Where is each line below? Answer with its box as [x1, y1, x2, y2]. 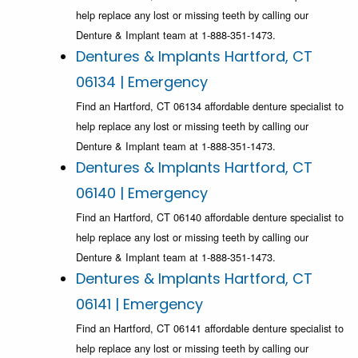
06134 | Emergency [76, 72, 208, 93]
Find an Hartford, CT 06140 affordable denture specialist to [76, 209, 344, 225]
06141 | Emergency [76, 294, 203, 315]
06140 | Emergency [76, 183, 208, 204]
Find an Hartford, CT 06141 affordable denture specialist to [76, 320, 344, 336]
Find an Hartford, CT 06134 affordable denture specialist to [76, 98, 344, 114]
